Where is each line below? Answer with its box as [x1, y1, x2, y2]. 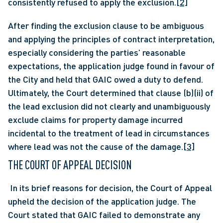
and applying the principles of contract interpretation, [8, 33, 215, 44]
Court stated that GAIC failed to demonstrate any [8, 209, 200, 220]
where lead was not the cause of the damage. [8, 141, 183, 152]
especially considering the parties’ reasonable [8, 47, 186, 58]
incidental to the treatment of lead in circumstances [8, 127, 210, 138]
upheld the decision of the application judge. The [8, 196, 196, 207]
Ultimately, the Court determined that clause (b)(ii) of [8, 87, 214, 98]
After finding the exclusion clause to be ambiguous [8, 20, 204, 31]
